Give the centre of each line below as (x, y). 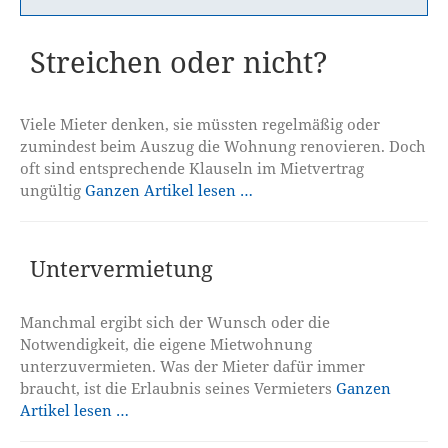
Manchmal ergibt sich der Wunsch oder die (175, 322)
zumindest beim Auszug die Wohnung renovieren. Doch (223, 146)
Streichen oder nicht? (179, 62)
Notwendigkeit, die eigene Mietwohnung (166, 344)
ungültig (53, 190)
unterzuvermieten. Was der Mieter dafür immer (193, 366)
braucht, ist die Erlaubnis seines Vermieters (178, 388)
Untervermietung (122, 269)
